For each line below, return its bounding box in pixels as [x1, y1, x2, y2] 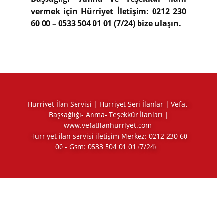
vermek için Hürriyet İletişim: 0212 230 [31, 6, 186, 17]
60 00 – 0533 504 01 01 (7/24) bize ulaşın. [31, 18, 181, 29]
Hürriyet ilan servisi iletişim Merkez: [30, 131, 149, 141]
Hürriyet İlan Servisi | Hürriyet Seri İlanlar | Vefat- [27, 99, 190, 109]
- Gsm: [63, 142, 88, 152]
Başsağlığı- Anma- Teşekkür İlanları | [48, 110, 169, 120]
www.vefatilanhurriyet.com [63, 121, 154, 130]
